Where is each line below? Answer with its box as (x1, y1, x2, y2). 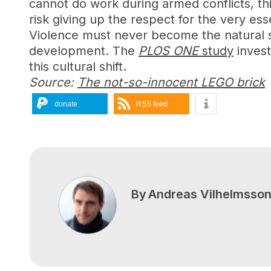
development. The (29, 44, 139, 58)
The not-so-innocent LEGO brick (77, 75, 265, 90)
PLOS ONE (139, 44, 198, 58)
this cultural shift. (29, 59, 126, 74)
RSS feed (136, 100, 168, 108)
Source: (29, 75, 77, 90)
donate (54, 100, 77, 108)
